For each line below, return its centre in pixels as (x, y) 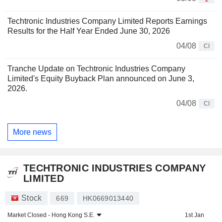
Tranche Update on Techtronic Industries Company (96, 69)
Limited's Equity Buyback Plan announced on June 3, (101, 79)
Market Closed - (29, 215)
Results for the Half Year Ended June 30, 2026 (89, 31)
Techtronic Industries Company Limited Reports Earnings (107, 21)
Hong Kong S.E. (73, 215)
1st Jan (194, 215)
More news (32, 132)
